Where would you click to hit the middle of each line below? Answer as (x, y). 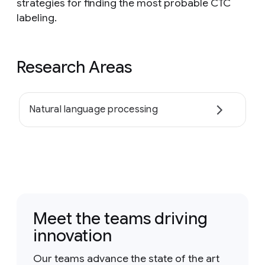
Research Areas (74, 67)
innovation (72, 235)
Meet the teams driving (120, 218)
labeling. (37, 18)
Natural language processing (93, 110)
